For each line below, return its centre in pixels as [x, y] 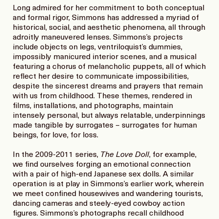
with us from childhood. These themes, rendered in [102, 97]
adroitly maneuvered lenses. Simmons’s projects [98, 38]
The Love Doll [125, 155]
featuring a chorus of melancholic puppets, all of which [109, 67]
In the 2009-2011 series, [56, 155]
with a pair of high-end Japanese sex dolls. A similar [103, 175]
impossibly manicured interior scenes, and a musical [105, 57]
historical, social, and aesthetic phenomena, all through [109, 28]
